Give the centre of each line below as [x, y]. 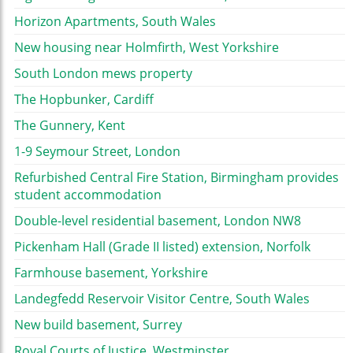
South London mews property [103, 74]
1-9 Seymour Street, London [97, 152]
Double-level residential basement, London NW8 [158, 221]
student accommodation [88, 195]
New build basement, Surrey [98, 325]
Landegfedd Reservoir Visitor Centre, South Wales [162, 299]
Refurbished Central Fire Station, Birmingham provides [176, 178]
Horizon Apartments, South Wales [115, 22]
